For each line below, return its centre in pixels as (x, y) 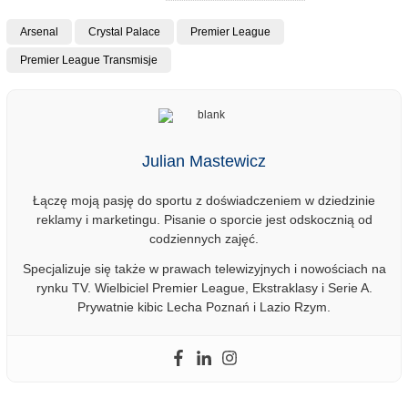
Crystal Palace (124, 32)
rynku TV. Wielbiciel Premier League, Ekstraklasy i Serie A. (204, 288)
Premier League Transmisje (88, 61)
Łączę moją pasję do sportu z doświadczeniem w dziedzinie (204, 201)
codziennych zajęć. (204, 239)
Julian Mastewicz (204, 162)
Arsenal (39, 32)
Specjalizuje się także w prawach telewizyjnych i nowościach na (204, 269)
